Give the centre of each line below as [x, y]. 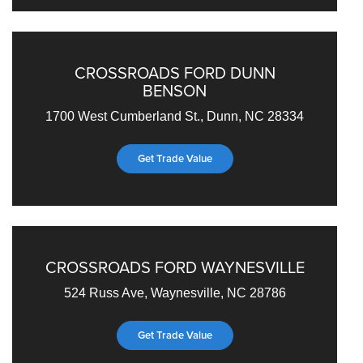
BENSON [175, 90]
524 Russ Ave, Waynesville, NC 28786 [175, 293]
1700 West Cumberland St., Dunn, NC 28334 [175, 116]
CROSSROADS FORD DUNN [175, 72]
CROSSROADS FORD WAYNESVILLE [175, 267]
